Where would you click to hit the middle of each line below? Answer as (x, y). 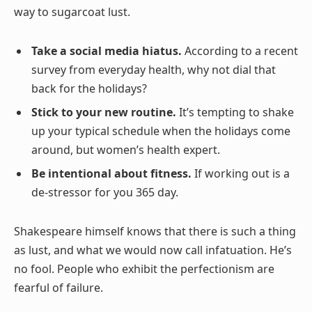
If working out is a (241, 174)
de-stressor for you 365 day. (105, 193)
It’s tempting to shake (235, 112)
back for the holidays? (89, 89)
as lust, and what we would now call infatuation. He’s (153, 250)
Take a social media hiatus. (107, 51)
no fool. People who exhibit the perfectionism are (144, 268)
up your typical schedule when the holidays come (161, 131)
